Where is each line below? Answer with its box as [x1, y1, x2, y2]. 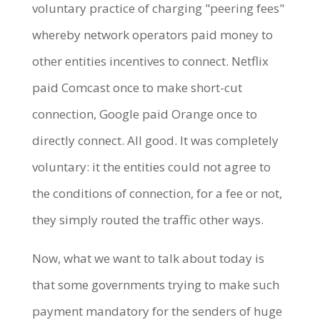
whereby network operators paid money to [31, 26, 273, 43]
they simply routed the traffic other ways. [31, 211, 269, 228]
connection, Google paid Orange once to [31, 105, 257, 122]
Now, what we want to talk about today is [31, 249, 264, 266]
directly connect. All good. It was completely [31, 131, 279, 149]
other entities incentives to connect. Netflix [31, 52, 269, 69]
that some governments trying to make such [31, 276, 279, 293]
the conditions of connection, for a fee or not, [31, 184, 282, 201]
